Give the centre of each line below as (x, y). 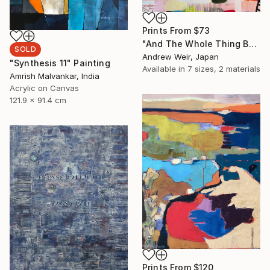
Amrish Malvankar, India (55, 76)
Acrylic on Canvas (44, 88)
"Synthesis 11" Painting (60, 63)
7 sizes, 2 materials (224, 68)
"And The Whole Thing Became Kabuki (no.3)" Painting (253, 43)
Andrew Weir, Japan (181, 56)
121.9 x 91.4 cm (38, 100)
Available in (165, 68)
